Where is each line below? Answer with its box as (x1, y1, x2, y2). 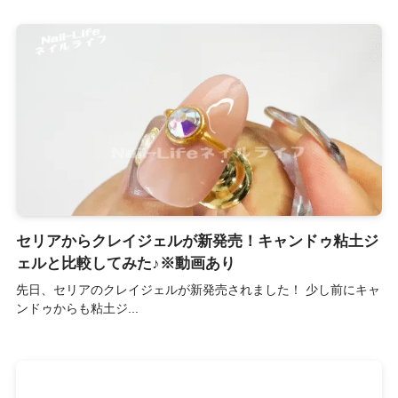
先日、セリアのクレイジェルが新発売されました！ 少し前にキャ (15, 282, 380, 297)
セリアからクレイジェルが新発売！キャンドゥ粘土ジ (15, 232, 378, 250)
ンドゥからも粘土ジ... (15, 300, 139, 315)
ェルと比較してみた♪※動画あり (15, 254, 235, 272)
